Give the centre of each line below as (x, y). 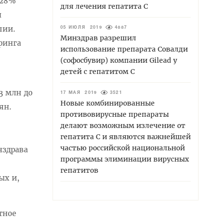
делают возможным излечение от (123, 125)
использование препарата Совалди (124, 49)
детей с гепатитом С (98, 71)
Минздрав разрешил (98, 38)
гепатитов (79, 170)
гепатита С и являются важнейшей (126, 136)
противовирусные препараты (115, 114)
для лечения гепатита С (104, 6)
